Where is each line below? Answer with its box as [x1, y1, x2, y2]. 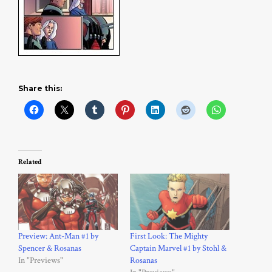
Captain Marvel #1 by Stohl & [130, 243, 226, 254]
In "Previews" [18, 255, 63, 267]
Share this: [18, 83, 62, 93]
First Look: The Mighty [130, 231, 208, 242]
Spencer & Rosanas [18, 243, 81, 254]
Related [18, 157, 42, 166]
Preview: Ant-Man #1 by [18, 231, 98, 242]
